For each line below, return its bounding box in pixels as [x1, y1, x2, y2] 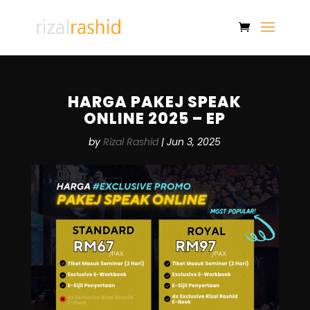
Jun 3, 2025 [167, 135, 221, 149]
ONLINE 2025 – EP [84, 108, 226, 129]
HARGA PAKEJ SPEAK [68, 91, 242, 113]
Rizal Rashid [103, 135, 159, 149]
